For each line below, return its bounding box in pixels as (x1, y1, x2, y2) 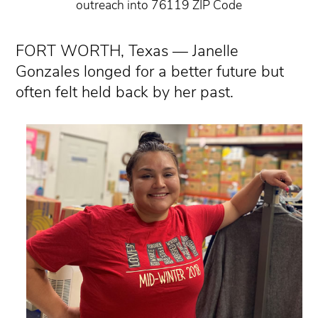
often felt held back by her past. (16, 81, 234, 103)
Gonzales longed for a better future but (16, 60, 285, 82)
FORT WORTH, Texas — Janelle (16, 40, 239, 62)
